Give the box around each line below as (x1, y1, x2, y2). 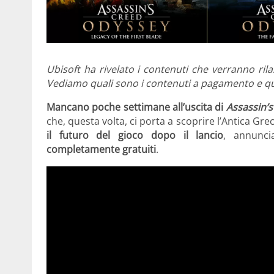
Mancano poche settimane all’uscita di (46, 100, 226, 114)
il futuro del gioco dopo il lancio (46, 128, 224, 143)
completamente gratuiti (46, 143, 156, 157)
